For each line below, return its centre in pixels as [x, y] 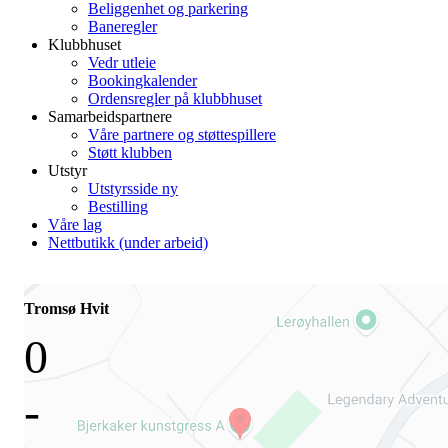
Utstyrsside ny [133, 188]
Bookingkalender [142, 80]
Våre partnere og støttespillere [182, 134]
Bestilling [118, 206]
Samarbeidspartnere [110, 116]
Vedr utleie [122, 62]
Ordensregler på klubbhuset [175, 98]
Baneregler [122, 26]
